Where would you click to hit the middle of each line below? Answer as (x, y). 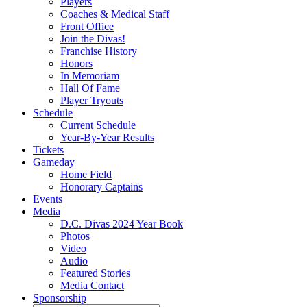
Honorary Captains (101, 186)
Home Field (86, 174)
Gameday (54, 162)
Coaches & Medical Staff (115, 14)
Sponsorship (60, 297)
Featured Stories (95, 273)
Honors (76, 63)
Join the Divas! (93, 38)
